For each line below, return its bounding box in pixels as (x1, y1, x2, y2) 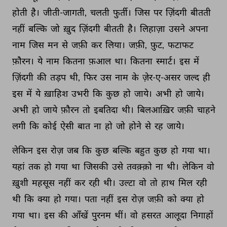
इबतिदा (94, 104, 120, 115)
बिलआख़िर (137, 104, 175, 115)
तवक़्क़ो (127, 161, 154, 172)
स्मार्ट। (156, 55, 177, 66)
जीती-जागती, (43, 7, 88, 18)
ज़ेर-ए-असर (142, 71, 182, 83)
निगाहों (191, 209, 215, 220)
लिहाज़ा (140, 23, 167, 34)
